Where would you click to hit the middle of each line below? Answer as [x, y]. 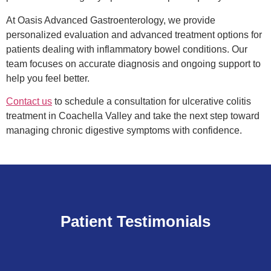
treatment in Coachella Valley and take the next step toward [133, 116]
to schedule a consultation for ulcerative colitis [152, 101]
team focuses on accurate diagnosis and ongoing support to [133, 64]
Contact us [29, 101]
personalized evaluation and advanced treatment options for [134, 34]
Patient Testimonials [135, 222]
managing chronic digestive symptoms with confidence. [124, 130]
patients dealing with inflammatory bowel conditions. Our [127, 49]
